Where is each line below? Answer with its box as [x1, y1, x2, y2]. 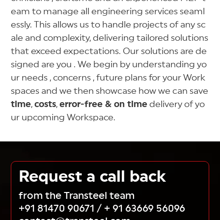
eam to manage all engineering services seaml [11, 7, 205, 16]
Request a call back [19, 169, 166, 185]
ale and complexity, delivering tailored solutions [11, 33, 209, 43]
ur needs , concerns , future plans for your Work [11, 73, 206, 82]
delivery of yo [147, 100, 205, 109]
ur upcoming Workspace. [11, 113, 116, 122]
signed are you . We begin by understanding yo [11, 60, 207, 69]
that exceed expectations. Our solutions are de [11, 47, 207, 56]
